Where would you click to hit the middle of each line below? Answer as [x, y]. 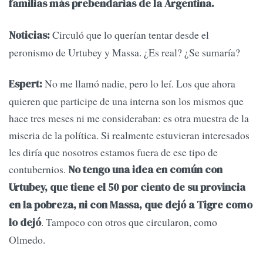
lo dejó [25, 223]
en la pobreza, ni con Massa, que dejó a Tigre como [131, 205]
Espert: [26, 84]
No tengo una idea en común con [145, 170]
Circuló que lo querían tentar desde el [129, 35]
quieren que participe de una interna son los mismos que [126, 101]
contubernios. [38, 169]
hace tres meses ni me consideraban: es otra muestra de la [129, 118]
